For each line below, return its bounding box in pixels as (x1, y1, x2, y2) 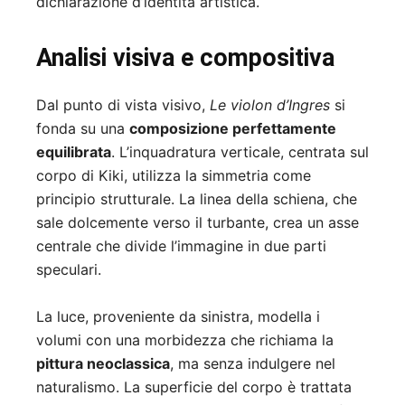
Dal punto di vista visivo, (36, 96, 210, 115)
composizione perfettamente (129, 119, 336, 138)
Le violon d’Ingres (210, 96, 330, 115)
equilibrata (36, 143, 111, 162)
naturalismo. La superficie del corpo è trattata (36, 378, 352, 397)
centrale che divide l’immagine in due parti (36, 237, 326, 256)
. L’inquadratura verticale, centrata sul (111, 143, 369, 162)
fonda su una (36, 119, 129, 138)
